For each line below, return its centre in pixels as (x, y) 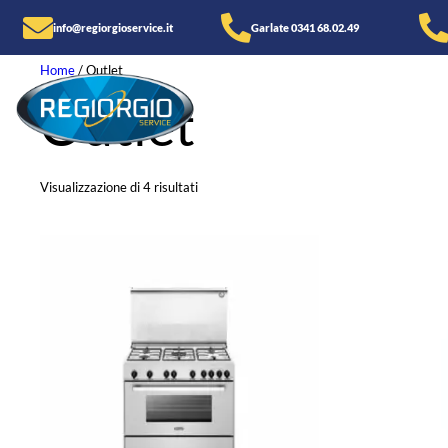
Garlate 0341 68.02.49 (305, 27)
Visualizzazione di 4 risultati (119, 187)
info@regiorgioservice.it (113, 27)
